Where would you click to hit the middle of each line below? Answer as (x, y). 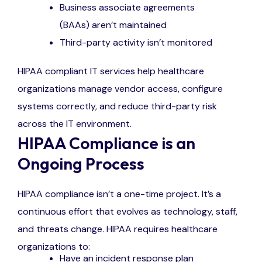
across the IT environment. (75, 123)
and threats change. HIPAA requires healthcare (118, 229)
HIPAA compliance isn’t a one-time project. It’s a (119, 194)
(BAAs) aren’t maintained (113, 25)
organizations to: (54, 246)
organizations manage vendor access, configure (120, 88)
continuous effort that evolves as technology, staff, (127, 211)
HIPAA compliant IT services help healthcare (111, 71)
